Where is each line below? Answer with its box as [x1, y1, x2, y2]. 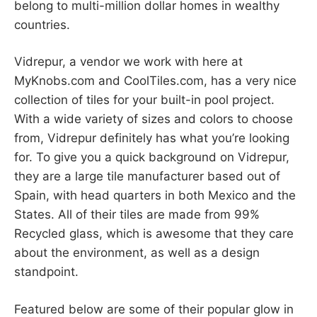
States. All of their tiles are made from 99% [14, 207, 260, 222]
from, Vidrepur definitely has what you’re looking [14, 131, 289, 146]
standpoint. [14, 265, 79, 279]
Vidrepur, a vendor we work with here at [14, 54, 243, 69]
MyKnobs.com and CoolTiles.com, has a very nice [14, 74, 296, 88]
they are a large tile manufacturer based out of [14, 169, 280, 184]
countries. [14, 17, 70, 32]
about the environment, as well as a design [14, 246, 260, 260]
